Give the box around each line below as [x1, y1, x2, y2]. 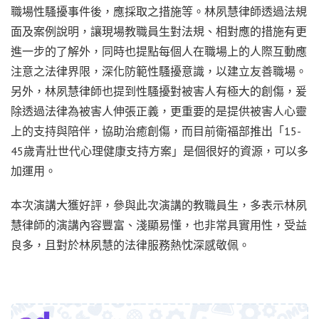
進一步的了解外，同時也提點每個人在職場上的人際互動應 [11, 44, 307, 59]
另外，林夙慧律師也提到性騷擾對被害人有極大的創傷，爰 [11, 84, 307, 99]
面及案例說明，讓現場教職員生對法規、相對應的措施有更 [11, 24, 307, 39]
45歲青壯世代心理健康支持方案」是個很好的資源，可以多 [11, 144, 308, 159]
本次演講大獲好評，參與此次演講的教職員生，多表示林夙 [11, 198, 307, 213]
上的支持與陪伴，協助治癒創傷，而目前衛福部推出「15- [11, 124, 301, 139]
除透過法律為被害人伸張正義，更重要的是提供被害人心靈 [11, 104, 307, 119]
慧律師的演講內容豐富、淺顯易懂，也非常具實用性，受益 [11, 218, 307, 233]
